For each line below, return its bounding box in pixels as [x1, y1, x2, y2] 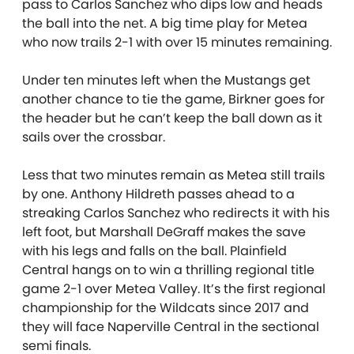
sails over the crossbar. [22, 127, 165, 146]
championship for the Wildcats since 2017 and [22, 298, 309, 317]
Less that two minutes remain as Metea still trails [22, 165, 325, 184]
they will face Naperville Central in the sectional [22, 317, 319, 336]
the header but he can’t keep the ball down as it [22, 108, 322, 127]
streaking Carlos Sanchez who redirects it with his [22, 203, 330, 222]
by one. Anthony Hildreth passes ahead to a [22, 184, 295, 203]
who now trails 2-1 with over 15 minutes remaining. [22, 32, 332, 51]
